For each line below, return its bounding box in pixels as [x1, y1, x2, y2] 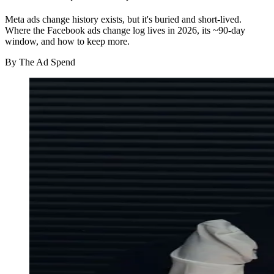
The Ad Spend [19, 56, 75, 67]
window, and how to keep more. [5, 35, 130, 46]
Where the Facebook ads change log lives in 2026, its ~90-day [5, 24, 245, 35]
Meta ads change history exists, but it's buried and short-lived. [5, 13, 242, 24]
